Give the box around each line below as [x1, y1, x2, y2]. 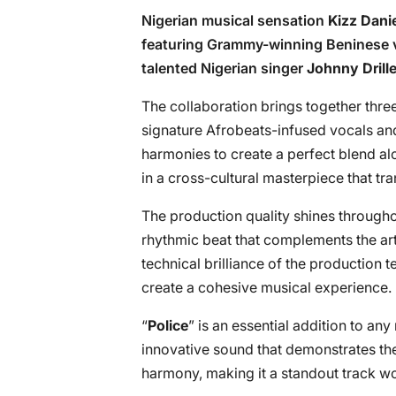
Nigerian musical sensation [141, 11, 328, 29]
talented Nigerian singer [141, 59, 307, 77]
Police [148, 316, 188, 334]
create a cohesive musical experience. [141, 278, 392, 296]
